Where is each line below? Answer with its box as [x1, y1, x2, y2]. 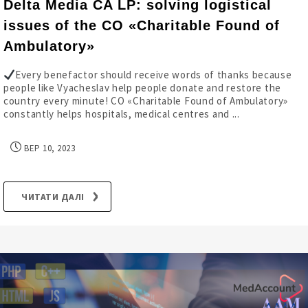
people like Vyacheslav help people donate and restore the [3, 81, 281, 94]
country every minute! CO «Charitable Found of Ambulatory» [3, 94, 288, 107]
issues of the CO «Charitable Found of [3, 18, 280, 33]
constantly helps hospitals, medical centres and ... [3, 107, 240, 120]
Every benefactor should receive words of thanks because [15, 68, 292, 81]
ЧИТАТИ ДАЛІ [21, 190, 85, 203]
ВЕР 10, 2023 [21, 142, 75, 154]
